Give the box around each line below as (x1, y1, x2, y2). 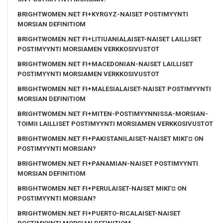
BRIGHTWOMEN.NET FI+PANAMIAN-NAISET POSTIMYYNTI (17, 159, 198, 167)
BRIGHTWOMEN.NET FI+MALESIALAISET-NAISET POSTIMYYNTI (17, 85, 211, 93)
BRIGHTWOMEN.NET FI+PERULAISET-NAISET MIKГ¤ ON (17, 184, 187, 192)
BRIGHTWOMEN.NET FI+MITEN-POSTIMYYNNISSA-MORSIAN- (17, 110, 208, 117)
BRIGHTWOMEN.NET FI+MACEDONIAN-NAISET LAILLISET (17, 60, 193, 68)
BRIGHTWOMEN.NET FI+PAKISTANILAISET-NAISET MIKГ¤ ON (17, 134, 204, 142)
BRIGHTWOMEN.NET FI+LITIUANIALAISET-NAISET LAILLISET (17, 35, 202, 43)
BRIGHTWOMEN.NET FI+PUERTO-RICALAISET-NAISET (17, 209, 181, 217)
